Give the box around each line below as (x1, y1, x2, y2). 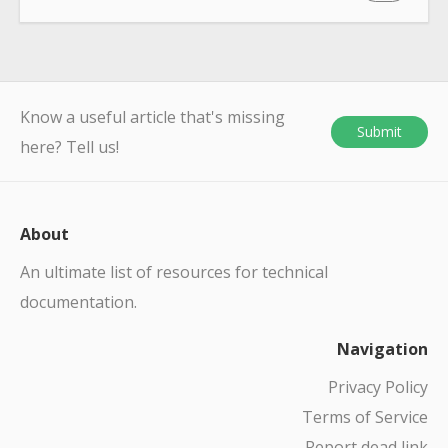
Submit (357, 121, 402, 141)
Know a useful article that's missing (20, 105, 285, 128)
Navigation (337, 337, 428, 360)
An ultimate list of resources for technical (20, 260, 328, 283)
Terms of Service (302, 405, 428, 428)
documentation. (20, 290, 137, 313)
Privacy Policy (328, 375, 428, 398)
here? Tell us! (20, 135, 119, 158)
